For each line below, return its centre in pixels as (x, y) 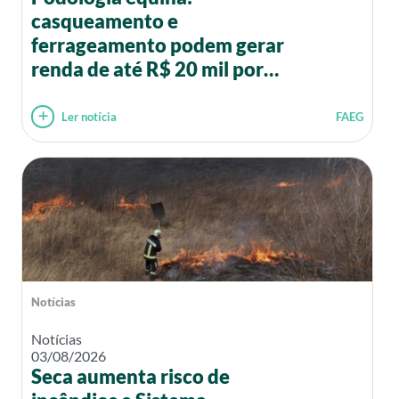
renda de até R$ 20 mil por (147, 69)
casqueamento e (105, 21)
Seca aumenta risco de (130, 377)
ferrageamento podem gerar (158, 45)
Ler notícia (90, 116)
